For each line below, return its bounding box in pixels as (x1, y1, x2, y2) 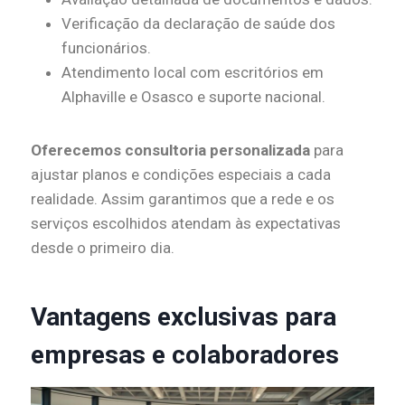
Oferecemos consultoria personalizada (31, 141, 310, 160)
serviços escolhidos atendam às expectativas (31, 214, 341, 233)
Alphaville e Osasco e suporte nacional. (61, 88, 325, 107)
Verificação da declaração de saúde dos (61, 14, 335, 33)
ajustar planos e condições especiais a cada (31, 165, 331, 184)
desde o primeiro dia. (31, 239, 174, 258)
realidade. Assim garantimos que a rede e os (31, 190, 334, 209)
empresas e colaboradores (31, 340, 339, 371)
